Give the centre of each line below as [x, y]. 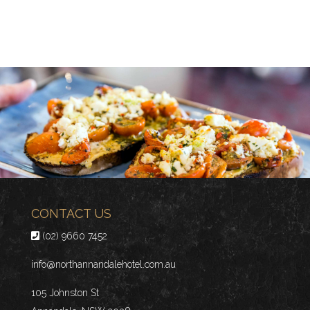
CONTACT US [71, 213]
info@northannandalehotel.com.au [103, 264]
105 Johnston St [65, 293]
